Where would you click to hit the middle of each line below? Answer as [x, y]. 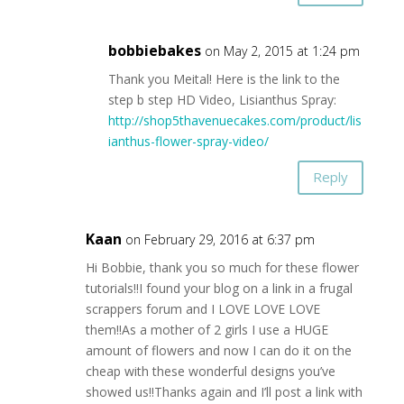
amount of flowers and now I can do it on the [218, 350]
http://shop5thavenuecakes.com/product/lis [234, 120]
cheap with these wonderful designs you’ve [210, 371]
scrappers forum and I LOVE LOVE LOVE [202, 308]
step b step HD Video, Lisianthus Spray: [222, 99]
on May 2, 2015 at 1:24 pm [282, 50]
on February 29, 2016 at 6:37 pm [220, 239]
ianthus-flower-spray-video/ [188, 141]
